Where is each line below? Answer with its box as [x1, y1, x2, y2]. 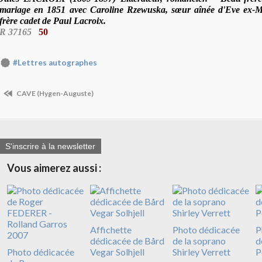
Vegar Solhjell [89, 246, 144, 258]
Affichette [89, 224, 132, 236]
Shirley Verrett [173, 246, 230, 258]
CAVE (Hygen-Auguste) [15, 88, 94, 98]
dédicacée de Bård [89, 235, 164, 247]
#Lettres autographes [13, 58, 97, 68]
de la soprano [173, 235, 226, 247]
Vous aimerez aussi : [7, 161, 101, 175]
